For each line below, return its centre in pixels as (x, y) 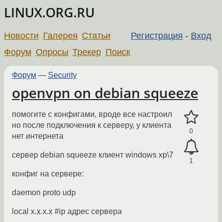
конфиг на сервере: (48, 174)
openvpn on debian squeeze (105, 93)
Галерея (60, 35)
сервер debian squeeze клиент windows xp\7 (93, 155)
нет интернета (38, 136)
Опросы (52, 52)
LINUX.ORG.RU (49, 13)
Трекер (87, 52)
